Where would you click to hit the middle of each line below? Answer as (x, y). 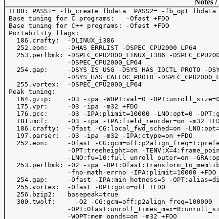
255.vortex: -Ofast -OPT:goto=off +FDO (85, 187)
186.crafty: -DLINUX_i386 (62, 40)
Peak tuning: (30, 92)
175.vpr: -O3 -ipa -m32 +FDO (71, 106)
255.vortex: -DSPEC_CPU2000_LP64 (75, 84)
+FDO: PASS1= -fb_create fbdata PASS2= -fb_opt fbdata (110, 11)
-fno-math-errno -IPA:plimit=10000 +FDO (110, 172)
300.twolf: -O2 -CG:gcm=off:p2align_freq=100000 (30, 202)
